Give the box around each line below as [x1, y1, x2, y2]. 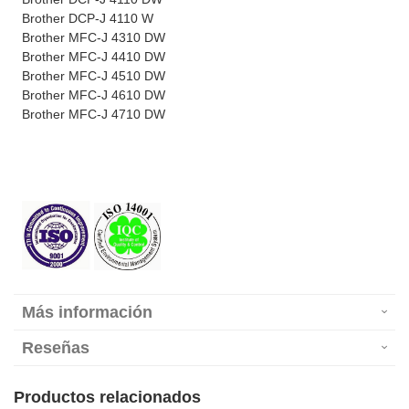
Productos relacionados [14, 387, 201, 406]
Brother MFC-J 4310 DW [22, 30, 165, 46]
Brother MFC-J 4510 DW [22, 68, 165, 84]
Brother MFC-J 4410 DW [22, 49, 165, 65]
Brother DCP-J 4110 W [22, 11, 153, 26]
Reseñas [22, 338, 89, 357]
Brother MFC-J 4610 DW [22, 88, 165, 103]
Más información [22, 302, 152, 321]
